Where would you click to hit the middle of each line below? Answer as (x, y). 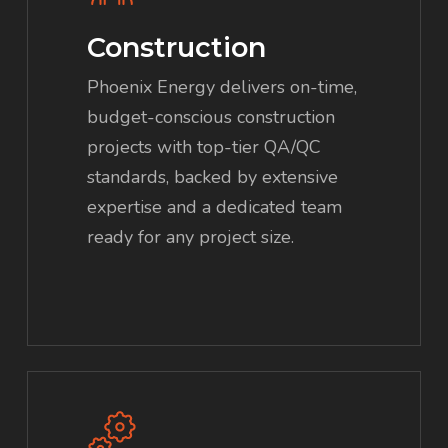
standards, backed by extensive (213, 177)
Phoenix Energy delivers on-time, (222, 87)
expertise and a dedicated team (215, 207)
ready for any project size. (191, 237)
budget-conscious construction (211, 117)
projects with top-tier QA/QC (204, 147)
